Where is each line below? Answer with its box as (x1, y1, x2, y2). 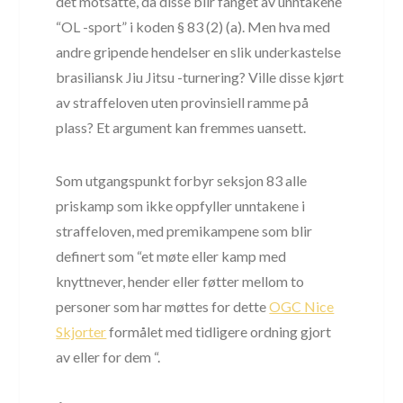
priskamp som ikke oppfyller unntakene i (56, 196, 306, 214)
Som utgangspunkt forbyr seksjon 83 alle (56, 171, 308, 189)
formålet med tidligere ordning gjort (106, 322, 332, 340)
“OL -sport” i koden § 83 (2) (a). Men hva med (56, 17, 331, 35)
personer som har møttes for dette (56, 297, 270, 315)
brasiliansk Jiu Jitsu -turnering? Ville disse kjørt (56, 67, 345, 85)
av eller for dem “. (56, 347, 161, 365)
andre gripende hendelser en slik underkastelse (56, 42, 342, 60)
